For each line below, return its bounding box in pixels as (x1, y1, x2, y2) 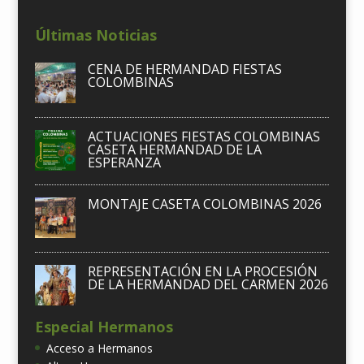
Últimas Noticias (34, 24, 157, 45)
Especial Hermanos (34, 316, 173, 336)
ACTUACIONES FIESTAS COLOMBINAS (87, 127, 320, 145)
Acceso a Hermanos (45, 340, 153, 356)
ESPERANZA (87, 153, 161, 171)
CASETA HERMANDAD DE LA (87, 140, 262, 158)
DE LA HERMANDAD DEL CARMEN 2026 (87, 275, 328, 293)
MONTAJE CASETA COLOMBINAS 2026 (87, 194, 322, 213)
